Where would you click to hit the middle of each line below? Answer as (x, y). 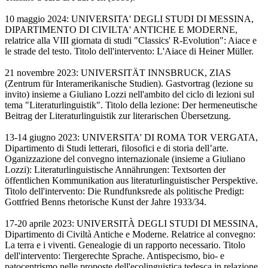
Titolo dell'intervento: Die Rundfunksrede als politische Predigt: (124, 191)
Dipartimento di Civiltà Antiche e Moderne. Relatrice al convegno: (130, 234)
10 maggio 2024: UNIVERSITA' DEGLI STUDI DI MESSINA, (129, 19)
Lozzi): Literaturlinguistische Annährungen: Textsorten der (115, 170)
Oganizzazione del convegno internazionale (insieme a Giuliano (125, 159)
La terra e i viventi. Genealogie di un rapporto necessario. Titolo (125, 245)
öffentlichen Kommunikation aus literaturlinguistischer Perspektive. (131, 181)
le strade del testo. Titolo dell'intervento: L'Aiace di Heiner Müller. (129, 51)
